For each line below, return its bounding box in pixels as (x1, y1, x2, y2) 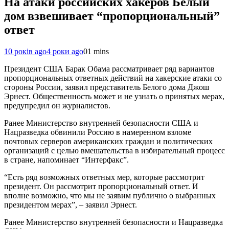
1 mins (87, 47, 109, 56)
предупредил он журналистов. (4, 101, 110, 110)
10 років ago (4, 47, 47, 56)
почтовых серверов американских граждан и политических (4, 136, 213, 146)
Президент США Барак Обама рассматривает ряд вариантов (4, 64, 215, 73)
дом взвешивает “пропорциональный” (4, 9, 220, 22)
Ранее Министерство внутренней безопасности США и (4, 118, 198, 127)
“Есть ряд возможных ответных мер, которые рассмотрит (4, 172, 204, 181)
